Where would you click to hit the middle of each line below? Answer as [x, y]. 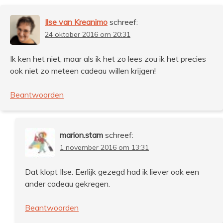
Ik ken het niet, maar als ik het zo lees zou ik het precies [108, 58]
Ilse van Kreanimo [76, 22]
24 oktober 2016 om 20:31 [88, 34]
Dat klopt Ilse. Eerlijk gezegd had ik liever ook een [112, 171]
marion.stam [81, 135]
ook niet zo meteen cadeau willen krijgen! [83, 70]
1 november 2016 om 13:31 [104, 147]
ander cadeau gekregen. [67, 183]
